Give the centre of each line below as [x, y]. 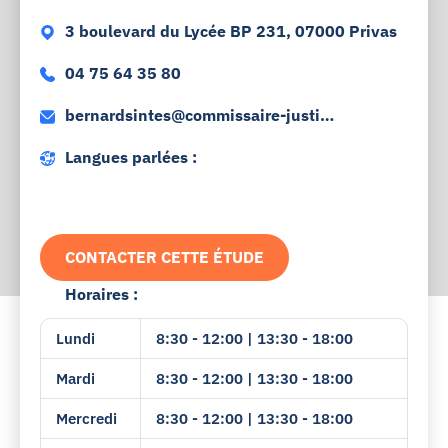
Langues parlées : [131, 157]
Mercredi [86, 418]
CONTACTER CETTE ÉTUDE [164, 257]
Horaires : [101, 294]
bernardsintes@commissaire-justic [196, 115]
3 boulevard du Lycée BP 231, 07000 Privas [231, 31]
